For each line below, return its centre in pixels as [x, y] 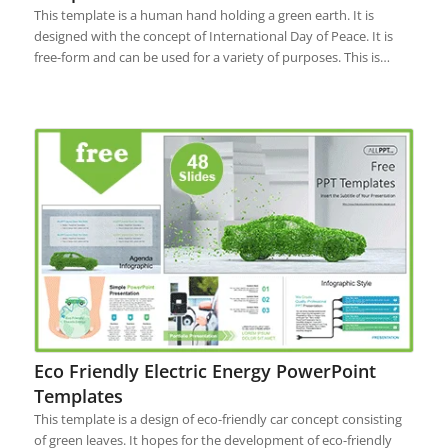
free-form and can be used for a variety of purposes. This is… [211, 56]
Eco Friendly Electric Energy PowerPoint [204, 371]
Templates [78, 396]
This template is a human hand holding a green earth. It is [203, 14]
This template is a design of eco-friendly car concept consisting [217, 419]
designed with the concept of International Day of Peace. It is [213, 35]
